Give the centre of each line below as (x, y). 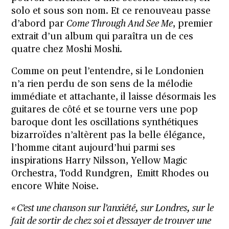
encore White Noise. (55, 187)
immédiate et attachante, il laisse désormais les (114, 97)
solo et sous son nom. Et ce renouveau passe (111, 12)
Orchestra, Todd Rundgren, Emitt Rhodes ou (110, 174)
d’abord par (39, 24)
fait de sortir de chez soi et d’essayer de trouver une (111, 222)
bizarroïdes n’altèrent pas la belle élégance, (108, 136)
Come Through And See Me (120, 24)
